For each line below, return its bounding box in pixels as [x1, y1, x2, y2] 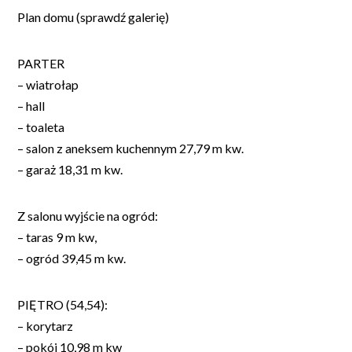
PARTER [17, 55, 64, 71]
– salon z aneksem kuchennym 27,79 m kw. [17, 140, 244, 156]
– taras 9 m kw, [17, 229, 97, 244]
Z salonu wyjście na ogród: [17, 207, 158, 223]
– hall [17, 97, 45, 113]
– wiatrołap [17, 76, 79, 92]
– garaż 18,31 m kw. [17, 161, 123, 177]
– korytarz [17, 317, 73, 333]
